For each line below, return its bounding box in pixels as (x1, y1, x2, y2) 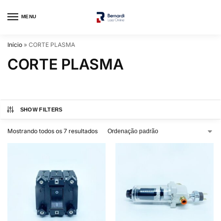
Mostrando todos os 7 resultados (7, 127, 98, 135)
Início (7, 41, 22, 48)
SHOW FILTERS (20, 107, 63, 112)
